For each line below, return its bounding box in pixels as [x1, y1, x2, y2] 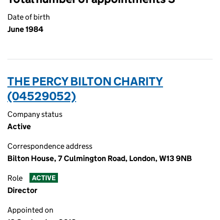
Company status [7, 110, 62, 119]
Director [7, 186, 37, 195]
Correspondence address [7, 141, 92, 151]
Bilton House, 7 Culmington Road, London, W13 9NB [7, 154, 192, 163]
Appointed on [7, 205, 54, 215]
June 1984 [7, 25, 43, 34]
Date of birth [7, 12, 50, 22]
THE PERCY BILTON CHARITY [7, 74, 163, 88]
